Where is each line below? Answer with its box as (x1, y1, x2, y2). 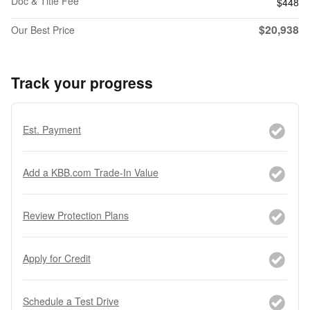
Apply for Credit (23, 250, 91, 265)
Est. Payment (23, 122, 81, 136)
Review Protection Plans (23, 208, 129, 222)
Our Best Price (11, 22, 75, 37)
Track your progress (11, 71, 153, 93)
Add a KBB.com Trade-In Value (23, 165, 158, 179)
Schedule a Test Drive (23, 293, 119, 308)
